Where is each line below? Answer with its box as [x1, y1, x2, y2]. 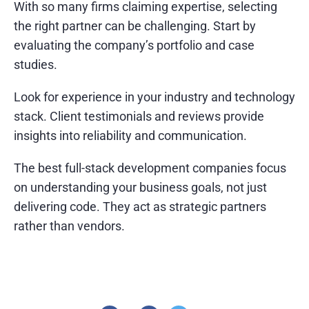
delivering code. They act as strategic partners [14, 199, 266, 214]
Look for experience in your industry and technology [14, 89, 295, 104]
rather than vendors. [14, 218, 125, 233]
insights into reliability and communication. [14, 128, 247, 143]
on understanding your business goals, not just [14, 179, 267, 195]
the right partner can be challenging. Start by [14, 18, 256, 33]
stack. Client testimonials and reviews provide [14, 108, 264, 123]
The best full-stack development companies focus [14, 160, 286, 175]
